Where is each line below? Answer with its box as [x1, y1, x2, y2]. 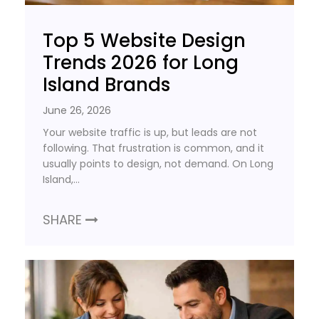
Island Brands [43, 72, 170, 98]
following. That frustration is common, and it [43, 141, 264, 156]
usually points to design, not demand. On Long [43, 157, 273, 172]
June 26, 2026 [43, 103, 111, 118]
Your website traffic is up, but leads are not [43, 125, 257, 140]
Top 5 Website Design [43, 28, 246, 54]
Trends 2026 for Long [43, 50, 239, 76]
